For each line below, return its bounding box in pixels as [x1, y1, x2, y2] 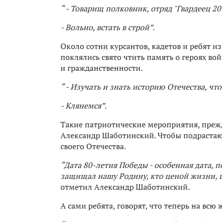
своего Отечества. [60, 140, 127, 152]
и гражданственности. [60, 62, 144, 73]
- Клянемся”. [60, 100, 107, 111]
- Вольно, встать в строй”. [60, 21, 155, 33]
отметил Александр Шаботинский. [60, 181, 190, 192]
